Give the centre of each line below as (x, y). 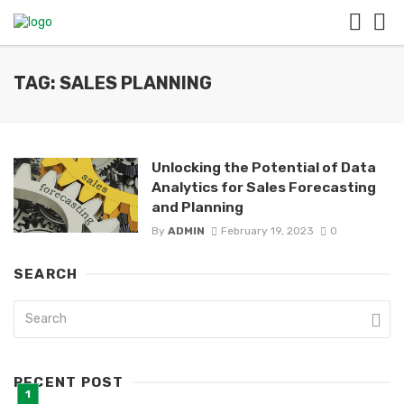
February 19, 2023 (267, 231)
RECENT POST (69, 383)
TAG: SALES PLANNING (113, 83)
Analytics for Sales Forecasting (263, 187)
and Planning (197, 207)
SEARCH (46, 275)
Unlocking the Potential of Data (263, 167)
